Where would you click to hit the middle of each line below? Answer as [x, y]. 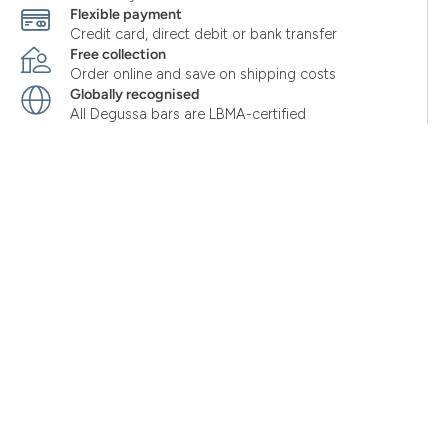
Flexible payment [126, 14]
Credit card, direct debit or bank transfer [203, 34]
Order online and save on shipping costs [203, 74]
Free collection [118, 54]
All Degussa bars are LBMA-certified [188, 114]
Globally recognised [135, 94]
